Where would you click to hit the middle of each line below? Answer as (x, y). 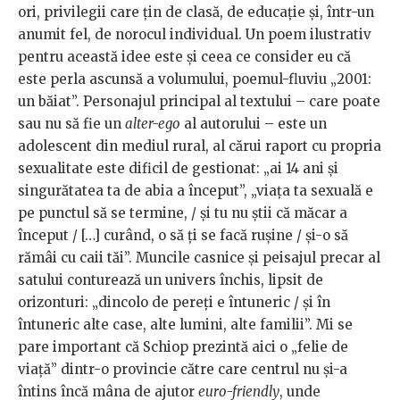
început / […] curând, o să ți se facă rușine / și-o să (183, 235)
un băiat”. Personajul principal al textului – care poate (199, 101)
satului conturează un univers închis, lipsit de (171, 279)
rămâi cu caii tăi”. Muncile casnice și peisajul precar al (199, 257)
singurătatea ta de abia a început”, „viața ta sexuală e (196, 190)
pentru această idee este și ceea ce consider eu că (184, 56)
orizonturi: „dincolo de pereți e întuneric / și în (174, 302)
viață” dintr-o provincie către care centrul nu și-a (183, 369)
